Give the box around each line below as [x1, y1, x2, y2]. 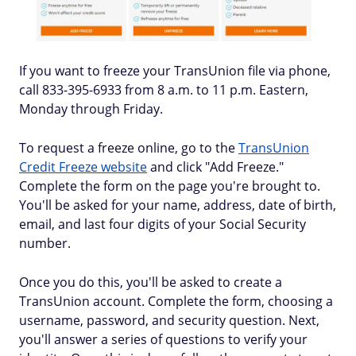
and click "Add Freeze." [147, 157, 284, 176]
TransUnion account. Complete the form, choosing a [19, 292, 333, 310]
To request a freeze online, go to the [19, 138, 238, 157]
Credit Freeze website [19, 157, 147, 176]
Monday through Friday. [19, 99, 163, 118]
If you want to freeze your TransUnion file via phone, [19, 61, 331, 79]
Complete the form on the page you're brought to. [19, 176, 320, 195]
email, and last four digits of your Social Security [19, 215, 306, 233]
